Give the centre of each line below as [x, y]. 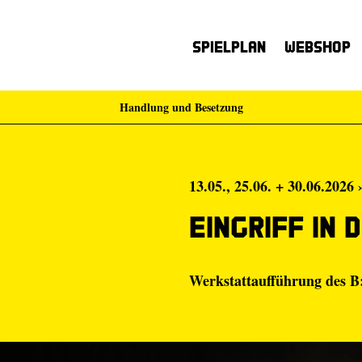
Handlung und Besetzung [181, 107]
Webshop [318, 46]
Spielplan [229, 46]
